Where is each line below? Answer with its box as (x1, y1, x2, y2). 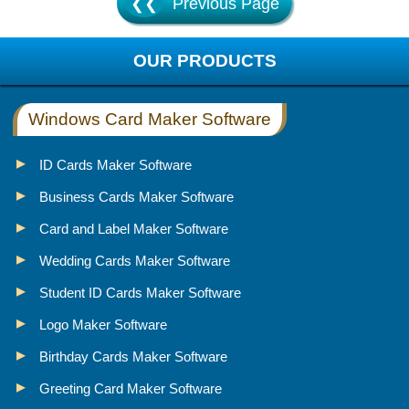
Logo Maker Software (38, 316, 167, 332)
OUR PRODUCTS (132, 50, 277, 70)
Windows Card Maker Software (28, 109, 272, 129)
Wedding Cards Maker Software (38, 252, 230, 268)
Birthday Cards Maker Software (38, 348, 227, 364)
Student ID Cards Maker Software (38, 284, 241, 300)
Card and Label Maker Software (38, 220, 228, 236)
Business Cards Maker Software (38, 188, 234, 204)
